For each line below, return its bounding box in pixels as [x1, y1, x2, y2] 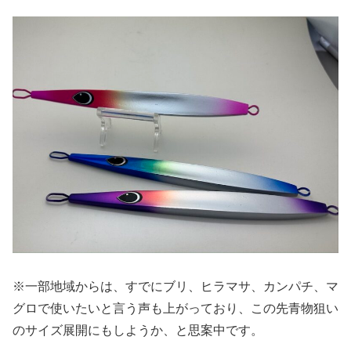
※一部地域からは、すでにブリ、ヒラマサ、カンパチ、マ [13, 279, 338, 293]
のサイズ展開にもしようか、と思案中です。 [13, 323, 263, 337]
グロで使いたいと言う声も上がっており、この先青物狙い [13, 301, 338, 315]
